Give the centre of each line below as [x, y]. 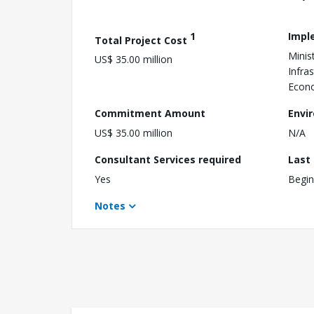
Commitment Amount [150, 113]
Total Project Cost [142, 40]
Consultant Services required [168, 159]
